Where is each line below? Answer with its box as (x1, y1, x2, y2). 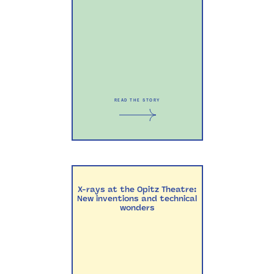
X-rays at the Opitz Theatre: (78, 185, 196, 194)
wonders (119, 203, 155, 212)
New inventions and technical (77, 194, 197, 203)
